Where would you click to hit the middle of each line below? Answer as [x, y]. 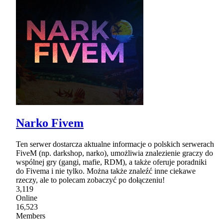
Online [27, 198]
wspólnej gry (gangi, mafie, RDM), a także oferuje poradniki [111, 162]
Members [31, 216]
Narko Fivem [50, 123]
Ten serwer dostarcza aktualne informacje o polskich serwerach [115, 144]
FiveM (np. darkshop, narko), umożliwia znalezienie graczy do [114, 153]
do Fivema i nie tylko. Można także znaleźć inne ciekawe [106, 171]
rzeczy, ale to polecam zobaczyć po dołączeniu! [90, 180]
